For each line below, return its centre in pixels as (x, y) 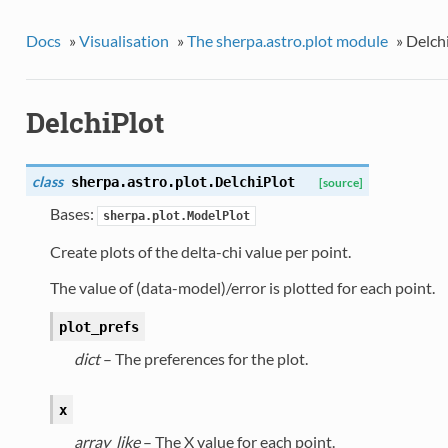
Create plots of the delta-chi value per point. (200, 252)
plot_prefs (98, 327)
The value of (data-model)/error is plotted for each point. (242, 288)
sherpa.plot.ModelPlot (176, 216)
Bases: (73, 214)
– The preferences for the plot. (203, 359)
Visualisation (123, 40)
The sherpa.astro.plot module (287, 40)
